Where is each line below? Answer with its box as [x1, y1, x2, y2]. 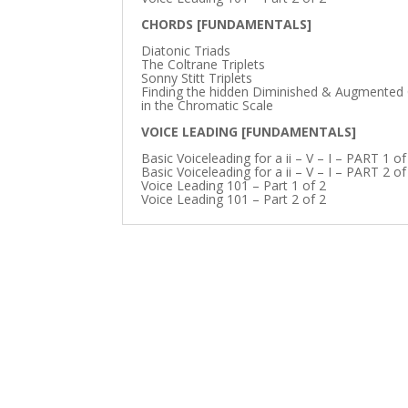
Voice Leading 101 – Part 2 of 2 [141, 189, 327, 208]
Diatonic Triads [141, 41, 231, 59]
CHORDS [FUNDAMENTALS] [141, 15, 312, 33]
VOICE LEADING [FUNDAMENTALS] [141, 122, 357, 140]
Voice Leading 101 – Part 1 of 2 [141, 176, 327, 194]
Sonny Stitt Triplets [141, 68, 253, 87]
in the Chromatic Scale [141, 96, 274, 114]
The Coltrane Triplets [141, 55, 266, 73]
